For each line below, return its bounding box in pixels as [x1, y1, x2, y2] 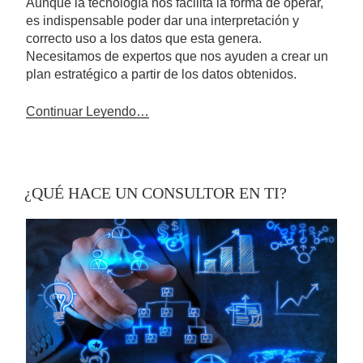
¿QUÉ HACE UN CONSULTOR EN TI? [24, 184, 287, 203]
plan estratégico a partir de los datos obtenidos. [26, 67, 297, 82]
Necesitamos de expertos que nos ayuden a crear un [26, 49, 328, 64]
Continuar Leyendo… [26, 105, 149, 119]
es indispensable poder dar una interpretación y [26, 14, 299, 28]
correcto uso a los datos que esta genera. [26, 32, 262, 46]
